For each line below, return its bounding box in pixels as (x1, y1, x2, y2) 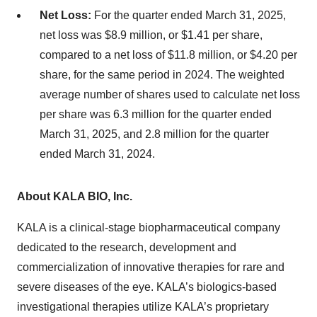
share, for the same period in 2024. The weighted (40, 69, 284, 81)
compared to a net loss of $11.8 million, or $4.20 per (40, 49, 297, 61)
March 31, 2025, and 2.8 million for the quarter (40, 128, 269, 140)
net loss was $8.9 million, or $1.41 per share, (40, 29, 263, 41)
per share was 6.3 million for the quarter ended (40, 108, 272, 120)
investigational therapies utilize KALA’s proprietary (17, 301, 269, 313)
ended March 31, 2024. (40, 148, 155, 160)
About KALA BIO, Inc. (17, 190, 132, 202)
